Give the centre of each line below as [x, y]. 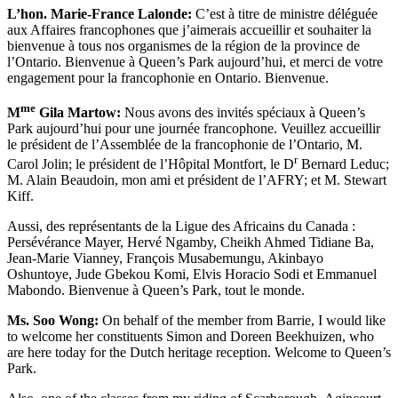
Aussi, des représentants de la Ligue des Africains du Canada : [181, 227]
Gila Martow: [78, 112]
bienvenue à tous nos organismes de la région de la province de [183, 46]
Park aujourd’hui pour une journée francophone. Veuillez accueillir [194, 128]
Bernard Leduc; [343, 164]
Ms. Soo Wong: [53, 321]
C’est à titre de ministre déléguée [285, 14]
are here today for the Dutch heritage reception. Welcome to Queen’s [199, 353]
